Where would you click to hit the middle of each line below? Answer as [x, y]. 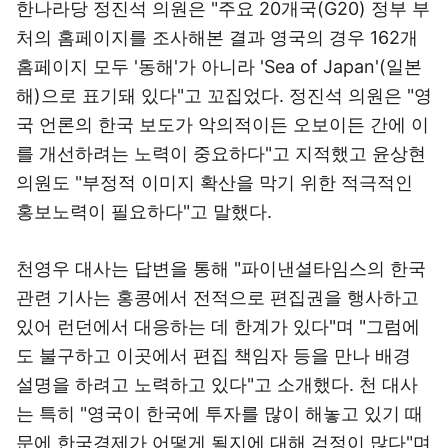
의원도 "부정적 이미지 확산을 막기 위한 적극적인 [214, 182]
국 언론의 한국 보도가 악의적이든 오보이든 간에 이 [222, 124]
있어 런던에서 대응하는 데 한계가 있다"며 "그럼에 [218, 326]
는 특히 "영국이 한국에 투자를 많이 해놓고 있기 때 [219, 413]
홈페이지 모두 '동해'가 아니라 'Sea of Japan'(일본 [219, 66]
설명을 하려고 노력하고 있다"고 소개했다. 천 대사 [217, 384]
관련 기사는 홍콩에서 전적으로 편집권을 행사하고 [217, 297]
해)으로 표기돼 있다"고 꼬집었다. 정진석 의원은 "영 [224, 95]
